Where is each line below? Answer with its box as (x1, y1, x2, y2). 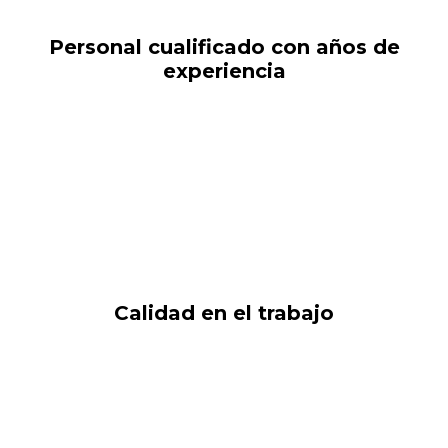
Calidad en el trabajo (114, 301, 334, 325)
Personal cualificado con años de (48, 35, 400, 59)
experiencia (162, 59, 286, 83)
